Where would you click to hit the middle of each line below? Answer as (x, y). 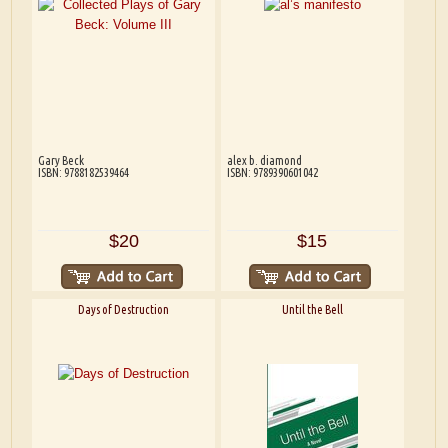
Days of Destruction (124, 310)
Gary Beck (60, 161)
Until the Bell (312, 310)
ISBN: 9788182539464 (83, 173)
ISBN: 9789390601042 (272, 173)
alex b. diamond (264, 161)
